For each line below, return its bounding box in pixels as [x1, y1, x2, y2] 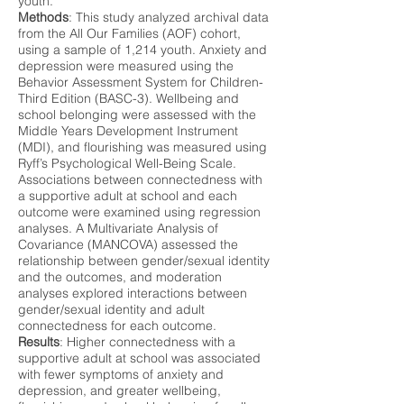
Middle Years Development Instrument [18, 123, 238, 139]
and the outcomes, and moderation [18, 269, 222, 285]
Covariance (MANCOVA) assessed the [18, 236, 238, 252]
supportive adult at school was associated [18, 350, 261, 366]
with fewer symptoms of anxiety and [18, 366, 224, 382]
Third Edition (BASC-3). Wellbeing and [18, 90, 239, 106]
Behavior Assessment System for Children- [18, 74, 263, 90]
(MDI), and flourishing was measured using [18, 139, 267, 155]
